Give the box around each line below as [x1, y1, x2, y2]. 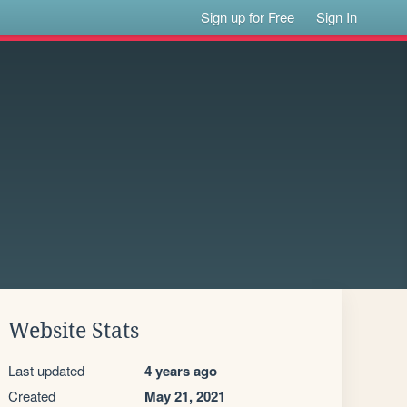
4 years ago [144, 361, 217, 381]
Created [8, 386, 55, 405]
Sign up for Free [201, 7, 295, 26]
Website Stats [8, 319, 139, 342]
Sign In [316, 7, 358, 26]
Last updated [8, 361, 84, 380]
